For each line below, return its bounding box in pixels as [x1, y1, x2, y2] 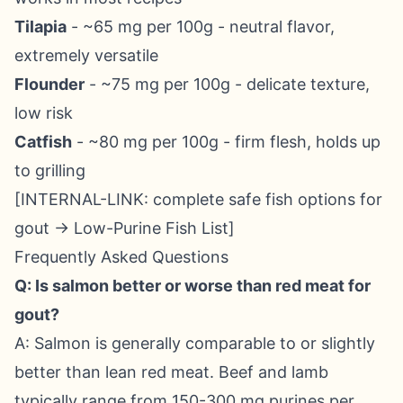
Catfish [14, 132, 72, 151]
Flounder [14, 75, 85, 94]
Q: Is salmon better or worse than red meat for [14, 276, 371, 295]
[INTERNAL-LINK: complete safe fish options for [14, 190, 382, 209]
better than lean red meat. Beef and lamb [14, 363, 328, 381]
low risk [14, 103, 73, 122]
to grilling [14, 161, 85, 180]
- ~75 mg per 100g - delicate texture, [85, 75, 370, 94]
